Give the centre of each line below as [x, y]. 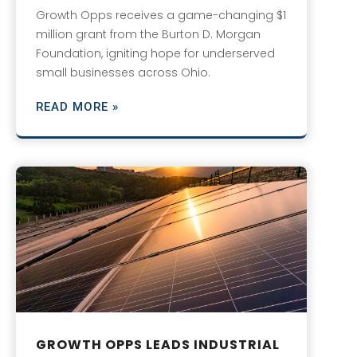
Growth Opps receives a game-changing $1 [161, 16]
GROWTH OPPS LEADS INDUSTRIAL [158, 344]
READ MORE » [77, 107]
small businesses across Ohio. [123, 73]
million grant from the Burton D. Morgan [148, 35]
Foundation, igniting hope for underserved [155, 54]
